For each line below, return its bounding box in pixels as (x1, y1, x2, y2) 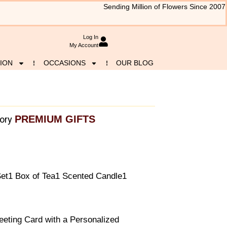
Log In (83, 34, 98, 41)
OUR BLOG (116, 59, 154, 67)
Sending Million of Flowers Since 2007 (103, 3, 225, 11)
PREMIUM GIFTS (15, 113, 95, 125)
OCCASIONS (43, 59, 86, 67)
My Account (69, 42, 98, 49)
